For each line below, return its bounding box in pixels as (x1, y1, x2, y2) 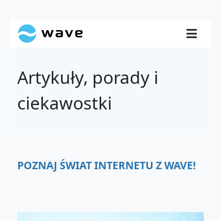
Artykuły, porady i (17, 66, 158, 89)
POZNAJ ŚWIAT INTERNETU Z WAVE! (17, 158, 196, 172)
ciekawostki (17, 91, 112, 114)
